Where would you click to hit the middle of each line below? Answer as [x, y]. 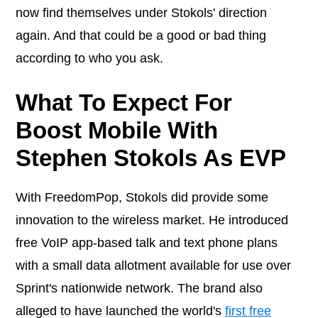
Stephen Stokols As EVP [151, 158]
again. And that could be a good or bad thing [141, 36]
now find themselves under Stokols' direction [141, 13]
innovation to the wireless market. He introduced [152, 220]
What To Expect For [124, 103]
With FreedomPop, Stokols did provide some [142, 198]
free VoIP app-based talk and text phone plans [147, 243]
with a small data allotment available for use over [153, 266]
